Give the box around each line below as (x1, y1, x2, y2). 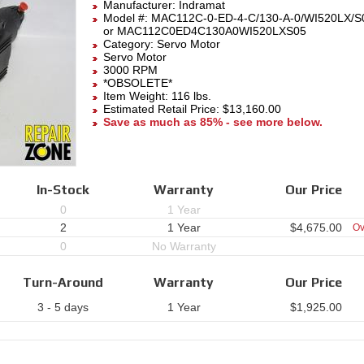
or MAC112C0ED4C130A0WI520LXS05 (103, 24, 306, 37)
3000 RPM (103, 63, 158, 76)
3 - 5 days (37, 301, 89, 314)
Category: (103, 37, 157, 50)
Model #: (103, 11, 151, 24)
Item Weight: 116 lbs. (103, 89, 211, 102)
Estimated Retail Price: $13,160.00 (103, 102, 281, 115)
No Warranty (151, 240, 216, 253)
